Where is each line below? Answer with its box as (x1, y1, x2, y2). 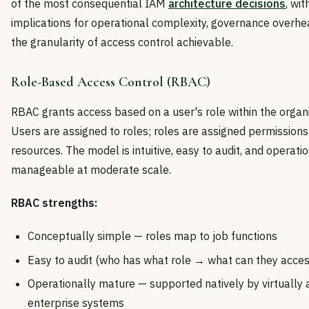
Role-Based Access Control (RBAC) (11, 74, 210, 91)
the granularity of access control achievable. (11, 35, 233, 50)
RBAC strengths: (11, 196, 97, 210)
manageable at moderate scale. (11, 163, 171, 177)
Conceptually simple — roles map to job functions (28, 229, 277, 243)
